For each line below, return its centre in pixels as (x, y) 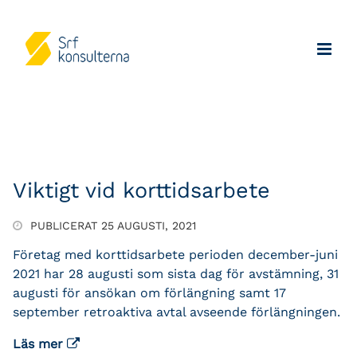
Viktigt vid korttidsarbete (141, 190)
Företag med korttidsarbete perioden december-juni (175, 254)
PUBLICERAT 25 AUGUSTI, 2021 (111, 225)
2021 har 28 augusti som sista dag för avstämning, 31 (176, 273)
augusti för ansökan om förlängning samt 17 (149, 292)
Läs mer (40, 343)
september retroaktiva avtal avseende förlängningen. (177, 312)
